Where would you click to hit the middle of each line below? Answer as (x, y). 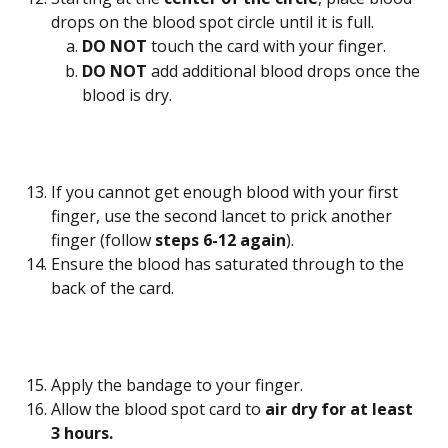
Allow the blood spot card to (158, 409)
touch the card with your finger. (268, 46)
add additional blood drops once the (285, 70)
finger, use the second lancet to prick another (223, 215)
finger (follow (103, 239)
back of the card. (112, 287)
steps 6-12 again (220, 239)
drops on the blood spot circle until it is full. (212, 22)
